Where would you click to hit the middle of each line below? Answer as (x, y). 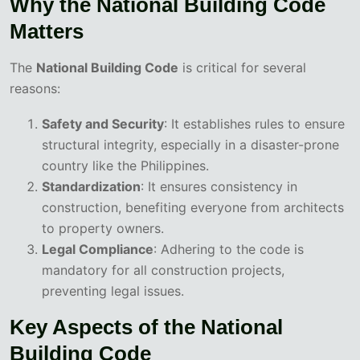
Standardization (91, 187)
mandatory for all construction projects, (163, 270)
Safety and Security (103, 124)
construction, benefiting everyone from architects (193, 208)
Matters (47, 32)
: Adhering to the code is (229, 250)
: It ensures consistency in (219, 187)
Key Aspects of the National (146, 327)
